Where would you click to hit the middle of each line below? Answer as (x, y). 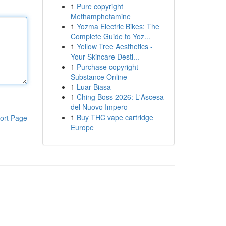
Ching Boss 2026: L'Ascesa (120, 97)
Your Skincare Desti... (105, 56)
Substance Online (99, 77)
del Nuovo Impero (99, 107)
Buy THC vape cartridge (115, 117)
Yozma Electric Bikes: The (118, 26)
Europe (82, 127)
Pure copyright (100, 6)
